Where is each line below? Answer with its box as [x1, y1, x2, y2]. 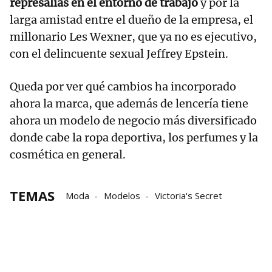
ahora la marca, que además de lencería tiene [10, 97, 248, 111]
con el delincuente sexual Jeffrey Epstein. [10, 47, 228, 61]
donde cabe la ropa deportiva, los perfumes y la [10, 131, 258, 145]
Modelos [104, 189, 140, 202]
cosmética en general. [10, 148, 126, 162]
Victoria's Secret [155, 189, 222, 202]
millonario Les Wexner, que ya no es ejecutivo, [10, 30, 257, 44]
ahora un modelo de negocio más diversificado [10, 114, 257, 128]
